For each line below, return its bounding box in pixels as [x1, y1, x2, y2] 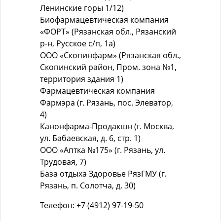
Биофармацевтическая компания [40, 14, 169, 26]
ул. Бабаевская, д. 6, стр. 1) [40, 133, 141, 144]
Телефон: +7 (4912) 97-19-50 [40, 200, 144, 211]
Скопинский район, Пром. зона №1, [40, 62, 177, 73]
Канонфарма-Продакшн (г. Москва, [40, 121, 174, 132]
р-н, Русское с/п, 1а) [40, 38, 115, 49]
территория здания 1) [40, 74, 123, 85]
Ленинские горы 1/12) [40, 2, 124, 14]
